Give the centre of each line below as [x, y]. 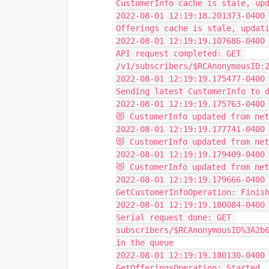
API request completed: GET [178, 53]
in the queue [145, 243]
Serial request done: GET [174, 217]
